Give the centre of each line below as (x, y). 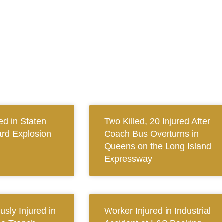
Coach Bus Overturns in (151, 134)
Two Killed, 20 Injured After (157, 122)
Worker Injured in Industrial (157, 211)
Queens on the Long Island (157, 146)
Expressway (128, 159)
